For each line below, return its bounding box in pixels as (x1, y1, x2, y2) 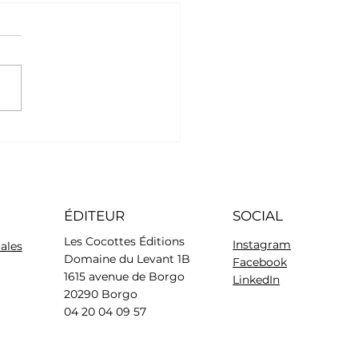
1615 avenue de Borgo (63, 268, 185, 284)
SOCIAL (233, 208, 284, 225)
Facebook (233, 254, 288, 269)
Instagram (233, 237, 292, 252)
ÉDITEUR (63, 208, 125, 225)
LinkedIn (233, 272, 280, 287)
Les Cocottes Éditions (63, 233, 185, 249)
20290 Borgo (63, 286, 137, 301)
